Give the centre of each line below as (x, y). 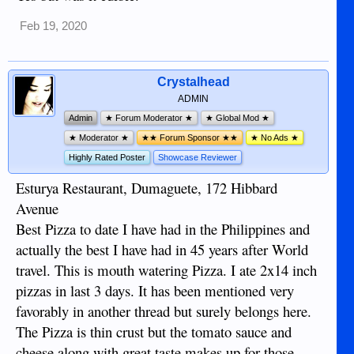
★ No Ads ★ (275, 138)
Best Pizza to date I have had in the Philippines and (163, 229)
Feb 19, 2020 (53, 26)
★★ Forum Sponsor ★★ (190, 138)
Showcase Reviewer (198, 158)
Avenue (37, 209)
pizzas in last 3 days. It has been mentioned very (155, 291)
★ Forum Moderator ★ (149, 118)
